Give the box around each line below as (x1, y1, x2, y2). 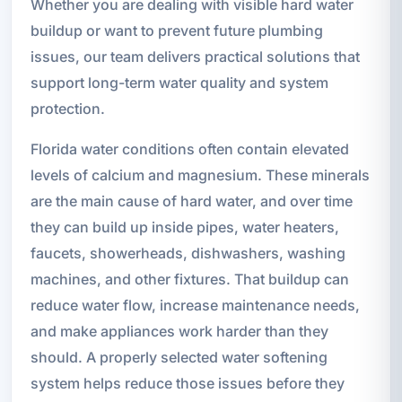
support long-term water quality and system (30, 73, 328, 92)
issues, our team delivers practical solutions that (30, 47, 360, 66)
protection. (30, 99, 105, 118)
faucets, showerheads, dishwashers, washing (30, 243, 345, 262)
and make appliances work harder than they (30, 321, 328, 340)
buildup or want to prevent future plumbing (30, 21, 323, 39)
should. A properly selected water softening (30, 347, 328, 366)
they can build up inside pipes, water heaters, (30, 217, 339, 236)
